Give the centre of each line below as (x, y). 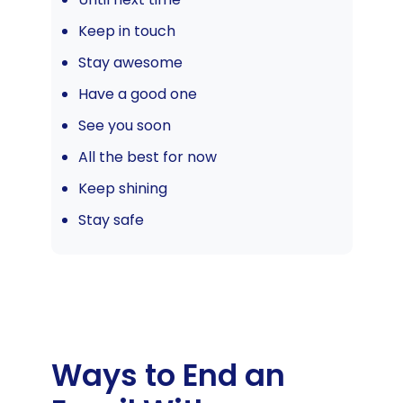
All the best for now (147, 157)
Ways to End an (168, 375)
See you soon (124, 125)
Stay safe (111, 219)
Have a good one (137, 94)
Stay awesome (130, 62)
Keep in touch (126, 31)
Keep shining (122, 188)
